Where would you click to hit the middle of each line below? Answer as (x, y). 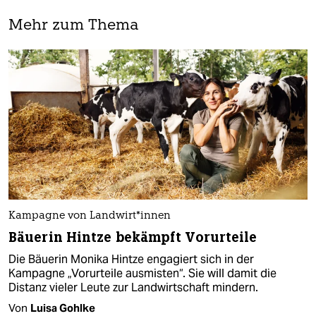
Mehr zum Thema (74, 26)
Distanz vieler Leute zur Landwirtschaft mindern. (133, 287)
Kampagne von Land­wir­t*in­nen (90, 216)
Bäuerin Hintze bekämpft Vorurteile (133, 237)
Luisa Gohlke (63, 308)
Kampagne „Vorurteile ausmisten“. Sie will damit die (142, 273)
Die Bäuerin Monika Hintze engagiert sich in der (131, 259)
